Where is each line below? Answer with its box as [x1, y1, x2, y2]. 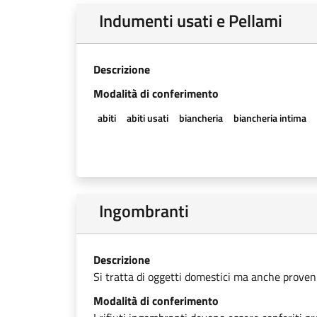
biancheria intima [234, 110, 307, 125]
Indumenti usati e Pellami [99, 8, 282, 33]
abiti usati [126, 110, 168, 125]
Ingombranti [99, 198, 189, 224]
